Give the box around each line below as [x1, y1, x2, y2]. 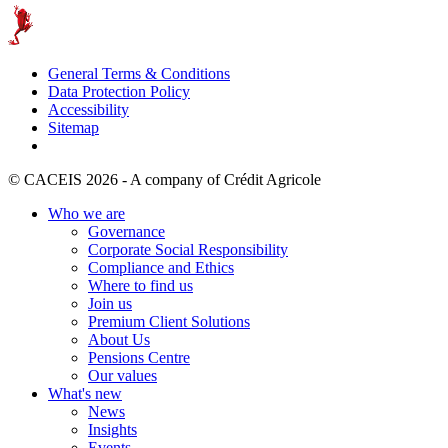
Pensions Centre [88, 348, 190, 366]
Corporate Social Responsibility [88, 240, 288, 258]
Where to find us [88, 276, 193, 294]
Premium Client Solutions [88, 312, 250, 330]
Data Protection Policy [48, 82, 190, 100]
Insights [88, 420, 137, 438]
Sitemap [48, 118, 99, 136]
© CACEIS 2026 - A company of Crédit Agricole [8, 170, 321, 188]
